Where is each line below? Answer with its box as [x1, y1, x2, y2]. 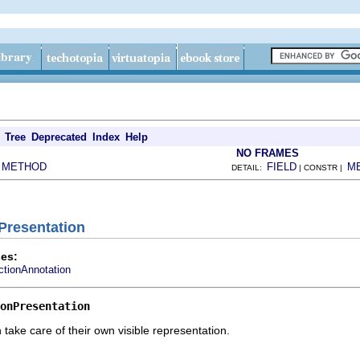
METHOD [2, 161, 47, 173]
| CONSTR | [297, 163, 347, 172]
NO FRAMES [236, 147, 299, 159]
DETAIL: [231, 163, 267, 172]
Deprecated [31, 131, 87, 143]
